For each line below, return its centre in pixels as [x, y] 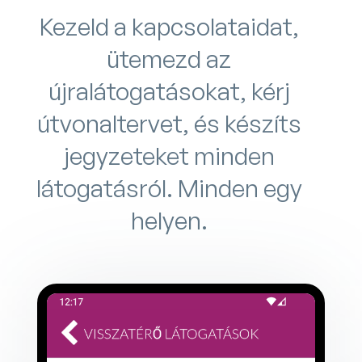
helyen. [169, 221]
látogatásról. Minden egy [169, 188]
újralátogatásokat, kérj [169, 91]
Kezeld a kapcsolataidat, [169, 27]
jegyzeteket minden [169, 156]
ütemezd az [169, 59]
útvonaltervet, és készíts [169, 124]
